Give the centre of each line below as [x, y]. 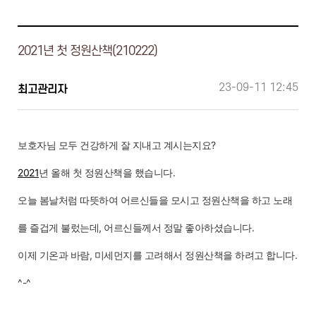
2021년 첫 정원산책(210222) [87, 51]
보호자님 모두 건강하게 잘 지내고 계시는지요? [117, 145]
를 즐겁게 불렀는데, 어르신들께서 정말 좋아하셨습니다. [136, 227]
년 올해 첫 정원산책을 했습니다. [107, 172]
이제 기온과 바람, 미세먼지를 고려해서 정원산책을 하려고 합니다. [157, 255]
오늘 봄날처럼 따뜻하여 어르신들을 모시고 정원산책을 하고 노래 [155, 200]
